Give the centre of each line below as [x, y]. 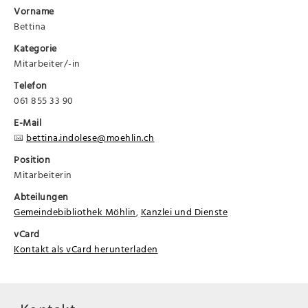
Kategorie [35, 48]
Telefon [31, 85]
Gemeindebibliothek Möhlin [75, 212]
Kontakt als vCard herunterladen [86, 249]
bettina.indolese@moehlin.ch [90, 137]
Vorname [34, 11]
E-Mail [28, 122]
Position [32, 159]
